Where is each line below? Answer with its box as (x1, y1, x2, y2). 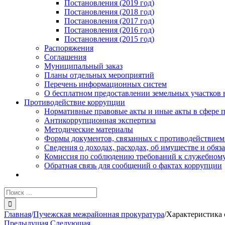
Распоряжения (44, 44, 93, 52)
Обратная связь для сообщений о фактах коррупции (44, 161, 222, 170)
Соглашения (44, 53, 86, 61)
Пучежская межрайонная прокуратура (33, 210, 164, 218)
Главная (4, 210, 31, 218)
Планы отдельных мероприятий (44, 71, 154, 79)
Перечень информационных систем (44, 80, 167, 88)
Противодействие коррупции (24, 98, 125, 106)
